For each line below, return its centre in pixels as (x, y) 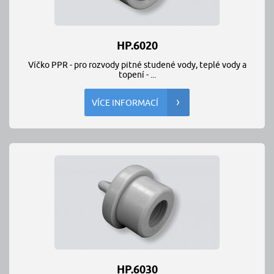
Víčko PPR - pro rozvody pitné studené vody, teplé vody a (137, 65)
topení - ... (137, 75)
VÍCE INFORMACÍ (125, 103)
